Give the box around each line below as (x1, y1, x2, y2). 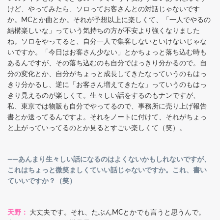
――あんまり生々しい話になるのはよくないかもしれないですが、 (7, 156, 211, 163)
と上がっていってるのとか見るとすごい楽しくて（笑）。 (7, 124, 186, 132)
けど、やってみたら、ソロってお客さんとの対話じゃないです (7, 5, 200, 13)
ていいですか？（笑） (7, 177, 76, 185)
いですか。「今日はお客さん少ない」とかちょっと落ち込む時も (7, 49, 207, 56)
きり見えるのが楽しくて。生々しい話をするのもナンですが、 (7, 92, 200, 99)
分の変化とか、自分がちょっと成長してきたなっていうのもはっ (7, 70, 207, 78)
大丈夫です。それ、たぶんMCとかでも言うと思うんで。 (29, 209, 205, 216)
